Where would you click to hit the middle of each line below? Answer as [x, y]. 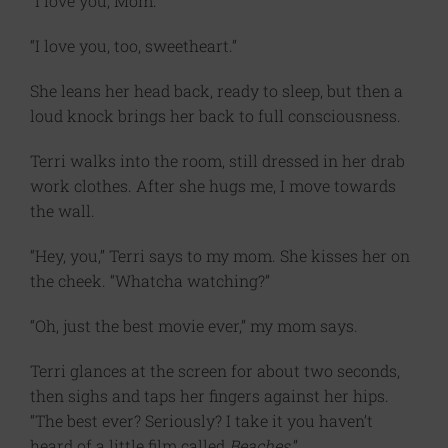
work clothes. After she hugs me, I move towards [213, 186]
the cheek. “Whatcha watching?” [150, 281]
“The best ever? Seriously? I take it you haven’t [201, 421]
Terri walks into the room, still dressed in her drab [217, 161]
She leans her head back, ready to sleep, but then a [216, 91]
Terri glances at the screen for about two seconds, [215, 371]
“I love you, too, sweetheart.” [133, 46]
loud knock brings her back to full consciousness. [215, 116]
